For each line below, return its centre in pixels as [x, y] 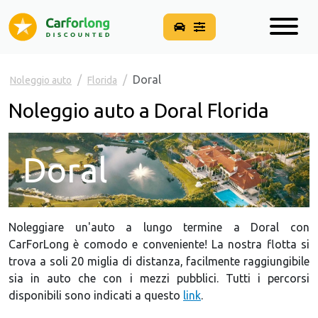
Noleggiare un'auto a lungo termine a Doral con [159, 227]
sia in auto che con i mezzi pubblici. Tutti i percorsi [159, 278]
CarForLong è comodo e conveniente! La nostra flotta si [159, 244]
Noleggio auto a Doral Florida [139, 110]
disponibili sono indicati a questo [96, 295]
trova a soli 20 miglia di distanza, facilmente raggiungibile [159, 261]
